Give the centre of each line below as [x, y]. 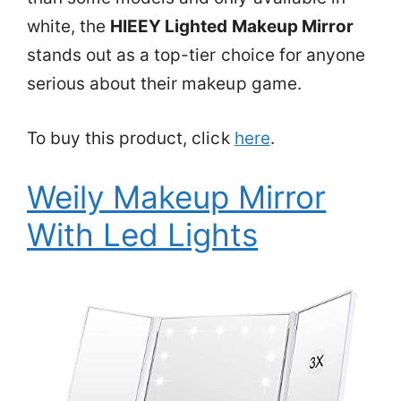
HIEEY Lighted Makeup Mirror [232, 26]
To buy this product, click [131, 138]
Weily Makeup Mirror [177, 197]
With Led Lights [143, 235]
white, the [69, 26]
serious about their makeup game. [164, 84]
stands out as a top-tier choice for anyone [196, 55]
